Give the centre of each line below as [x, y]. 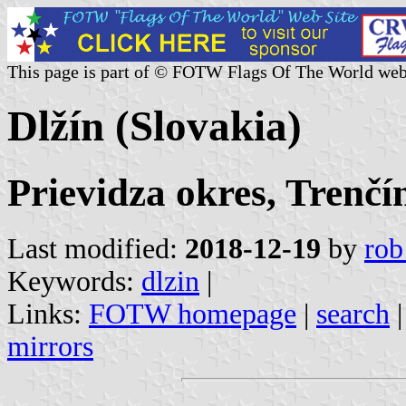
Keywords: [74, 281]
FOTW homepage [193, 314]
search [353, 314]
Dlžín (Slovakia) [155, 126]
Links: [48, 314]
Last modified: [96, 248]
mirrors [50, 346]
